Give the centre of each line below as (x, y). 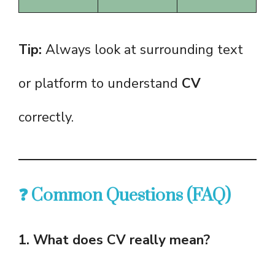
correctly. (46, 118)
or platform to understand (100, 84)
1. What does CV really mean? (114, 240)
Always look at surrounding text (142, 50)
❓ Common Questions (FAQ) (125, 196)
